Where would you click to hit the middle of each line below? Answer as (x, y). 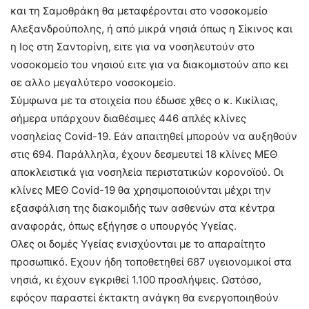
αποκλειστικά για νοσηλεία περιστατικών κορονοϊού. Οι (147, 172)
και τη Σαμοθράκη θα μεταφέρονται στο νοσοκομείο (139, 10)
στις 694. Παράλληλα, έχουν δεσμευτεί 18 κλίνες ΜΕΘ (144, 154)
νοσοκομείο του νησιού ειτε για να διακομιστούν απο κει (149, 64)
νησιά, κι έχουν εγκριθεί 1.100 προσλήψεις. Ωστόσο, (136, 279)
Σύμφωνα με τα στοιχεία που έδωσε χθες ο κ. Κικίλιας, (144, 100)
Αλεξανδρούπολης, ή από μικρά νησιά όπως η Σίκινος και (151, 28)
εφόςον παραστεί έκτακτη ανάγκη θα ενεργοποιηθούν (144, 297)
